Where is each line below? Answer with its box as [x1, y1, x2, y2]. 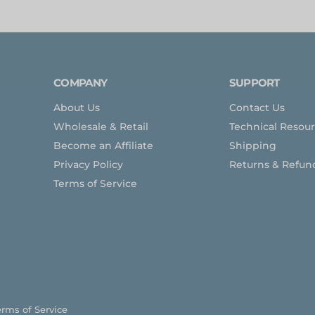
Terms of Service [53, 176, 138, 190]
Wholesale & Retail [53, 120, 149, 133]
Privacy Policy [53, 157, 124, 171]
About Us [53, 101, 101, 114]
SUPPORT [229, 76, 280, 89]
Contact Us [229, 101, 285, 114]
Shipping [229, 139, 276, 152]
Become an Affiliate [53, 139, 154, 152]
